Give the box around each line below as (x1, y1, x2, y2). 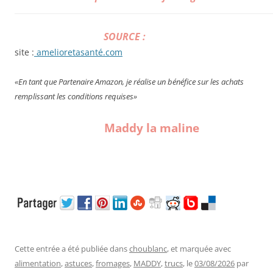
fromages (96, 258, 130, 269)
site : (15, 46, 34, 58)
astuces (65, 258, 92, 269)
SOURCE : (104, 30, 146, 44)
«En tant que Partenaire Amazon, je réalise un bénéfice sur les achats (15, 76, 244, 88)
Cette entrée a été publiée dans (15, 243, 129, 255)
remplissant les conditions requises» (15, 91, 137, 102)
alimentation (15, 258, 61, 269)
